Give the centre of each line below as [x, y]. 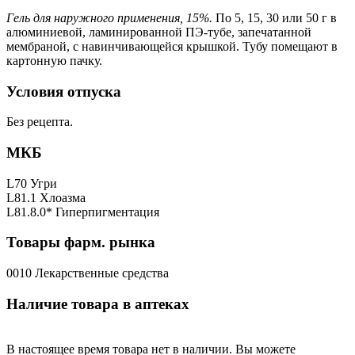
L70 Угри [32, 183]
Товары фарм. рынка [81, 242]
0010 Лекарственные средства [88, 273]
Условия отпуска [64, 91]
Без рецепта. [40, 122]
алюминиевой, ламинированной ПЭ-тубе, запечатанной [159, 32]
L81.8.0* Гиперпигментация [83, 212]
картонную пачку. [54, 60]
